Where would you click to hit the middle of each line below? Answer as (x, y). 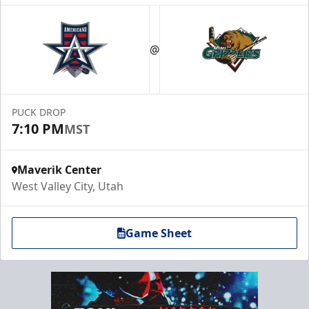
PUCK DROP (39, 112)
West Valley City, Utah (68, 186)
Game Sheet (159, 233)
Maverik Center (59, 170)
